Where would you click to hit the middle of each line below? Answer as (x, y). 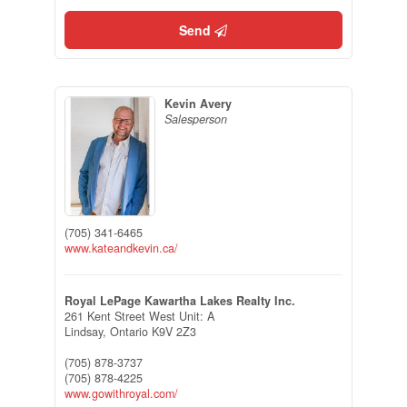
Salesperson (195, 119)
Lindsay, (87, 332)
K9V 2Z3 (174, 332)
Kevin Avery (198, 103)
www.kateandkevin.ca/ (121, 248)
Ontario (129, 332)
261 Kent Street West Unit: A (139, 317)
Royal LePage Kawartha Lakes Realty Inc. (179, 301)
